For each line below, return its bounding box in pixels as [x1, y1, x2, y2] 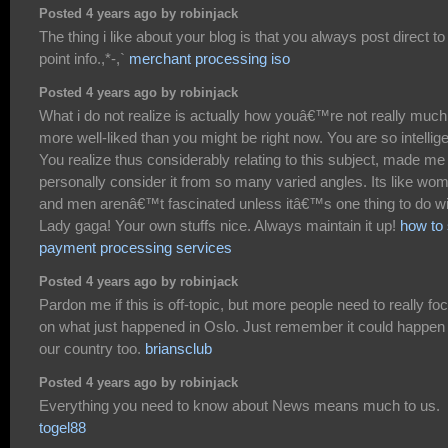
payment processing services [39, 239, 232, 257]
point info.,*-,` [39, 50, 129, 68]
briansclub [145, 340, 212, 358]
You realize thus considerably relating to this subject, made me [39, 151, 445, 169]
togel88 [39, 419, 86, 437]
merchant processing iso [129, 50, 290, 68]
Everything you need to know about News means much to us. [39, 397, 440, 415]
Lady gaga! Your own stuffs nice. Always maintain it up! [39, 217, 400, 235]
